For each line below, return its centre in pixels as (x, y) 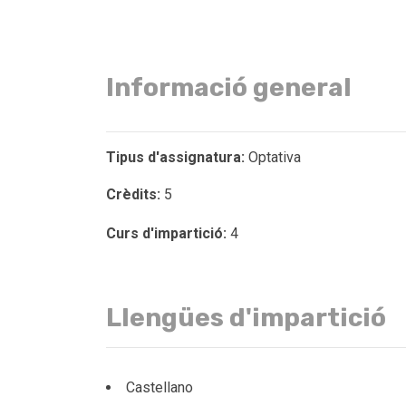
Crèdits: (133, 194)
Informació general (229, 87)
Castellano (159, 387)
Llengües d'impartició (246, 318)
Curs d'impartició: (166, 233)
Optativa (273, 157)
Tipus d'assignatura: (175, 157)
